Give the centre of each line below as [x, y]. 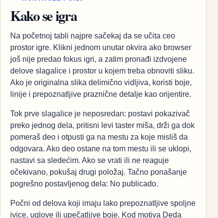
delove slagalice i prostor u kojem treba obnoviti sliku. [102, 71]
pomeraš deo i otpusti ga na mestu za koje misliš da [99, 137]
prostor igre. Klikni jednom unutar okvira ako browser [101, 47]
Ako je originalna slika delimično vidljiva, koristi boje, [101, 82]
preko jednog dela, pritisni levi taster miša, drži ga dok [102, 125]
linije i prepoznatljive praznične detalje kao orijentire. [101, 94]
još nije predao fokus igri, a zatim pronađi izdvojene [99, 59]
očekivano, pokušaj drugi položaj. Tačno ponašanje [99, 172]
